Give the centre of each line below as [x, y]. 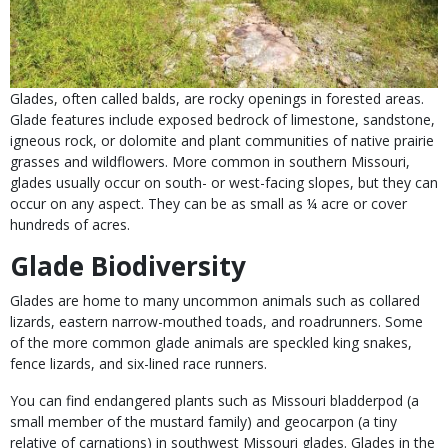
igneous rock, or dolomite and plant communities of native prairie [222, 141]
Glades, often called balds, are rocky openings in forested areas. [217, 99]
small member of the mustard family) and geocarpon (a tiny [203, 422]
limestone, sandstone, [363, 120]
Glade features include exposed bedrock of [150, 120]
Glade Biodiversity [128, 266]
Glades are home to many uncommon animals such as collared [215, 301]
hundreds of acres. [70, 225]
